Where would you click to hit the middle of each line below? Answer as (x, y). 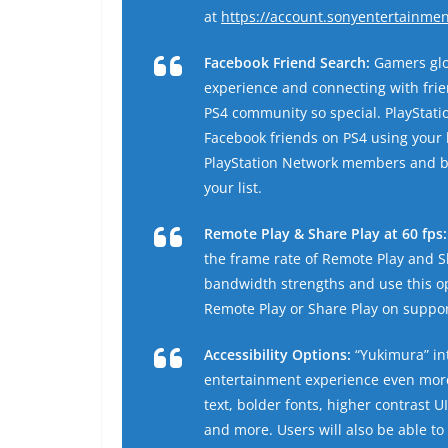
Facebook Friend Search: (289, 63)
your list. (233, 188)
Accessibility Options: (277, 355)
